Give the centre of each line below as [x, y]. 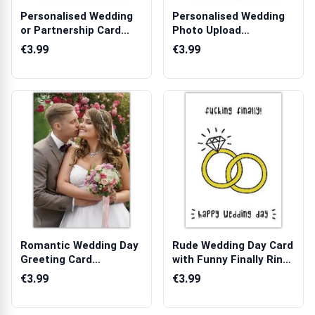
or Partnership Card [71, 30]
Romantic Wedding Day [79, 245]
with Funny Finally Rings [233, 259]
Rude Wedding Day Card [233, 245]
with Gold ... [50, 44]
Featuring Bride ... [66, 274]
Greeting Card [56, 259]
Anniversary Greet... [223, 44]
